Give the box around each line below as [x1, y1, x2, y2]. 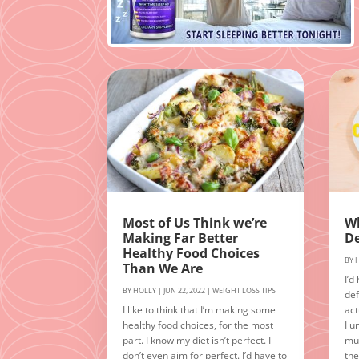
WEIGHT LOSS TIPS [212, 285, 276, 296]
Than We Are [123, 260, 204, 278]
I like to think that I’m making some [123, 303, 276, 317]
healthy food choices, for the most [123, 318, 274, 333]
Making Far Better [123, 229, 239, 248]
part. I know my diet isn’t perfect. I [123, 333, 272, 348]
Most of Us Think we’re [123, 214, 268, 232]
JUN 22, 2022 [163, 285, 206, 296]
